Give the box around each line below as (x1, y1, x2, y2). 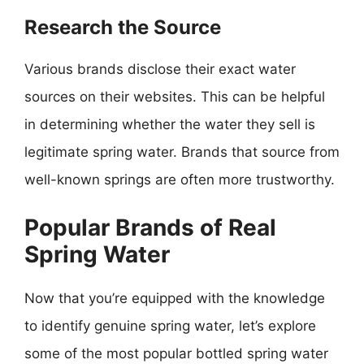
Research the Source (24, 15, 221, 39)
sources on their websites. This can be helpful (24, 89, 325, 105)
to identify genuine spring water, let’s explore (24, 317, 316, 334)
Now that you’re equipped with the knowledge (24, 289, 325, 306)
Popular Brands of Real (24, 213, 276, 241)
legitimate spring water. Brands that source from (24, 144, 340, 160)
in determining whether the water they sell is (24, 116, 315, 132)
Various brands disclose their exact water (24, 61, 296, 77)
